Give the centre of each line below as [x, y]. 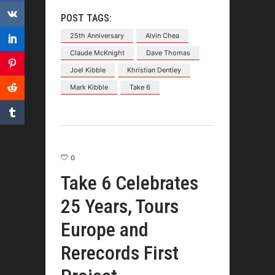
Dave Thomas [168, 52]
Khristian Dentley [154, 70]
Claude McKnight [97, 52]
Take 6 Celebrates [130, 183]
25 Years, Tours [120, 206]
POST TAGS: [86, 18]
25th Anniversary [97, 35]
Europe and [105, 229]
